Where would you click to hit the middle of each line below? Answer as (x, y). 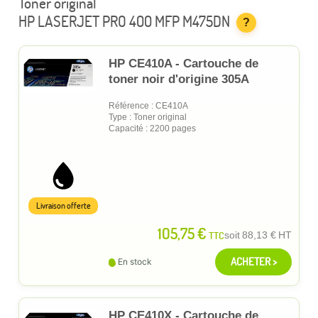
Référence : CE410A (148, 105)
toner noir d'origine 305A (179, 79)
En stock (135, 261)
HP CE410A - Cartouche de (183, 63)
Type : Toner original (148, 117)
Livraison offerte (63, 205)
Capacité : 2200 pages (152, 128)
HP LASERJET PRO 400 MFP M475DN (124, 21)
